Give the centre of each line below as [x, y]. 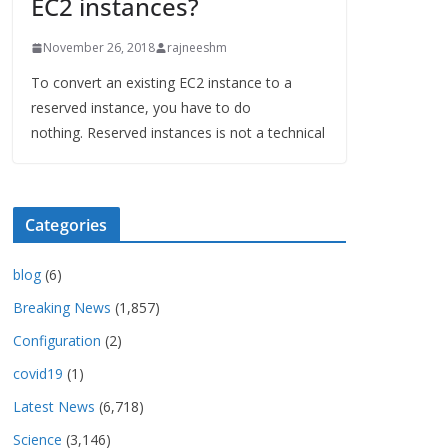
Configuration [57, 341]
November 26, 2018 [99, 48]
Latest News [54, 407]
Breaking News [62, 308]
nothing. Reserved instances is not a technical [178, 133]
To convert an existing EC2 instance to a [161, 83]
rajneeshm [197, 48]
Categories [66, 225]
